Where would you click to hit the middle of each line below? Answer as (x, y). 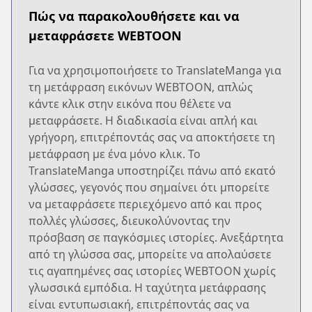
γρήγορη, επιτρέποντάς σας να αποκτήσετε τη (152, 137)
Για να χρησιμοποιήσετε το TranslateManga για (155, 70)
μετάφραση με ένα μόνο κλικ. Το (115, 154)
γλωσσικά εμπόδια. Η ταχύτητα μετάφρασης (147, 287)
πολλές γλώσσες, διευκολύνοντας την (130, 220)
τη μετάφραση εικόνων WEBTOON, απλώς (141, 87)
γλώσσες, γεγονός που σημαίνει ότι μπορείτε (149, 187)
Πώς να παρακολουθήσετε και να (134, 16)
